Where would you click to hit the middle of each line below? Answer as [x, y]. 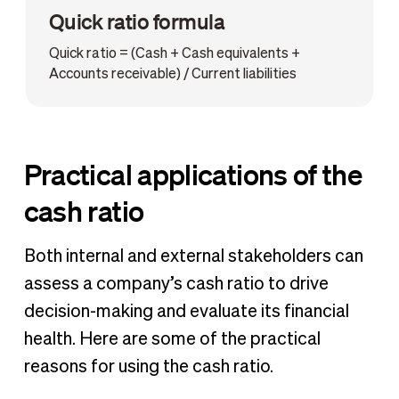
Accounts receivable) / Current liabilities [172, 74]
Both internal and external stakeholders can [193, 257]
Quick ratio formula [137, 20]
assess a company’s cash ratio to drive [176, 285]
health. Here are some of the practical [172, 340]
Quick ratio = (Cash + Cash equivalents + [174, 54]
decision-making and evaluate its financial [186, 312]
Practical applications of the [193, 174]
